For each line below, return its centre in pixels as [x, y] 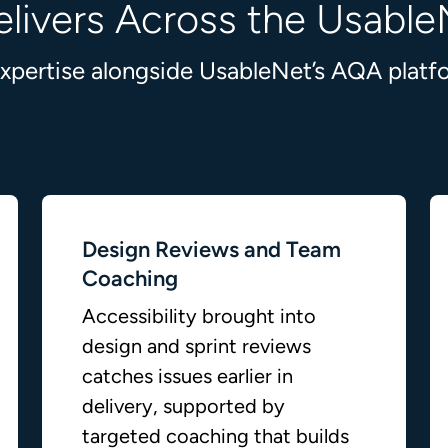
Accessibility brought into [199, 316]
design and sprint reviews [196, 346]
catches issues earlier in [187, 376]
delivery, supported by [183, 406]
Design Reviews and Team [211, 249]
